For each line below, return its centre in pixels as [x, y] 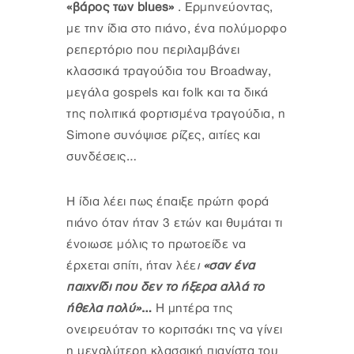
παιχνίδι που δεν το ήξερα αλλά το [166, 288]
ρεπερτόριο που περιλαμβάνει [153, 51]
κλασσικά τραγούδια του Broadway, [169, 72]
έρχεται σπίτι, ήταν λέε [132, 266]
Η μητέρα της [192, 309]
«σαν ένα [229, 266]
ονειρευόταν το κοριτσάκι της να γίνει [175, 330]
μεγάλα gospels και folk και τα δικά [168, 93]
